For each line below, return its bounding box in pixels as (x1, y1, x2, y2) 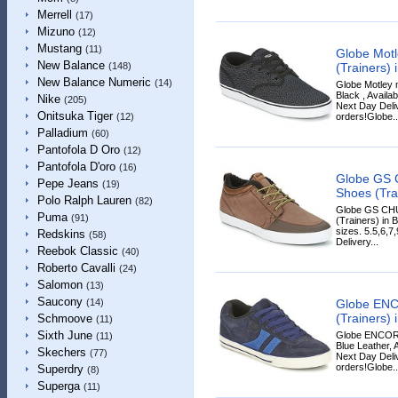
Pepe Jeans (36, 177, 99, 190)
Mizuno (36, 25, 75, 38)
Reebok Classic (36, 244, 118, 258)
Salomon (36, 278, 83, 291)
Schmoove (36, 312, 92, 325)
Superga (36, 379, 80, 393)
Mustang (36, 42, 82, 55)
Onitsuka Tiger (36, 109, 113, 123)
